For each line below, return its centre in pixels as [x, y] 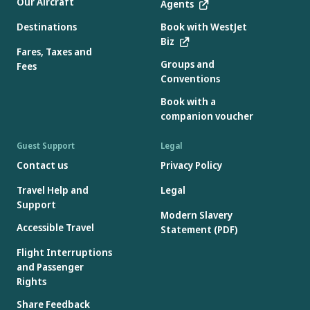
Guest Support [46, 146]
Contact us [42, 165]
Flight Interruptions [64, 253]
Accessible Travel [55, 228]
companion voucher [207, 116]
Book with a [188, 102]
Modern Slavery [197, 215]
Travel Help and [53, 190]
